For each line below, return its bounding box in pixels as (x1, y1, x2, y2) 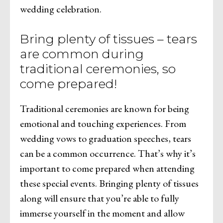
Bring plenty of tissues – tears (20, 31, 197, 46)
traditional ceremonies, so (20, 61, 176, 76)
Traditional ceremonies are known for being (20, 102, 189, 115)
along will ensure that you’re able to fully (20, 191, 179, 205)
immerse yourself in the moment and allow (20, 206, 185, 220)
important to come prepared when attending (20, 161, 195, 175)
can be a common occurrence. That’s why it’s (20, 146, 196, 160)
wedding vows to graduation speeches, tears (20, 131, 191, 145)
